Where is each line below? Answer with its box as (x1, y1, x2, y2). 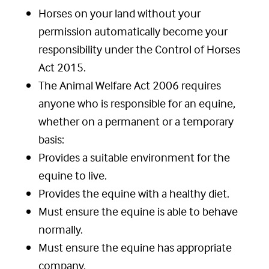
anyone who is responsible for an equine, (38, 95, 235, 111)
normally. (38, 222, 83, 237)
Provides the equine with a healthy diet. (38, 186, 229, 201)
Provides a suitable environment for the (38, 150, 230, 165)
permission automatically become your (38, 23, 228, 39)
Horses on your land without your (38, 5, 201, 21)
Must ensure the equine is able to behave (38, 204, 238, 219)
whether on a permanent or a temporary (38, 113, 234, 129)
